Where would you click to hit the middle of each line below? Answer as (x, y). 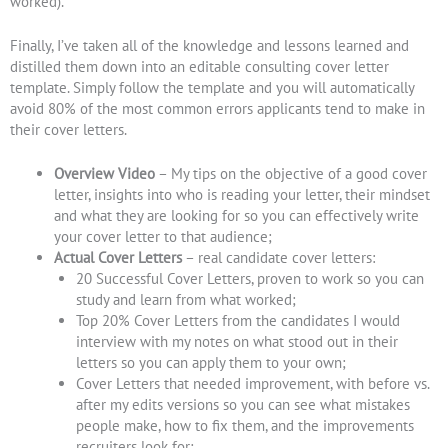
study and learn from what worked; (185, 300)
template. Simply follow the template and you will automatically (212, 87)
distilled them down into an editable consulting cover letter (199, 66)
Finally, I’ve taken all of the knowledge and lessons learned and (209, 45)
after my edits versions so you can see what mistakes (242, 405)
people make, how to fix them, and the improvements (244, 426)
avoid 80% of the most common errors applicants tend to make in (217, 108)
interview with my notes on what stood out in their (236, 342)
